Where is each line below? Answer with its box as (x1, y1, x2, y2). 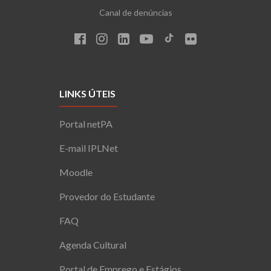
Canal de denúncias (99, 7, 172, 18)
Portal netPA (59, 117, 113, 129)
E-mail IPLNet (59, 142, 118, 154)
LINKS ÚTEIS (59, 87, 116, 99)
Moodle (59, 166, 93, 178)
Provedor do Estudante (59, 190, 155, 202)
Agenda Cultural (59, 238, 126, 250)
